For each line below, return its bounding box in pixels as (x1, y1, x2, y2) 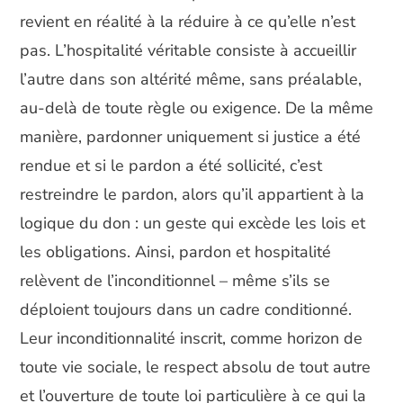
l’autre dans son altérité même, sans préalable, (20, 67, 363, 90)
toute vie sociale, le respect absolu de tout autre (20, 355, 372, 378)
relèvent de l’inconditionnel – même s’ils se (20, 269, 331, 291)
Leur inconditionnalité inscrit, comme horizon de (20, 327, 363, 349)
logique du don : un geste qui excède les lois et (20, 211, 366, 234)
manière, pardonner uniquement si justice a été (20, 125, 362, 148)
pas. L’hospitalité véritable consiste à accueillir (20, 39, 357, 61)
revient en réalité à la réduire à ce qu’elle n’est (20, 10, 356, 32)
